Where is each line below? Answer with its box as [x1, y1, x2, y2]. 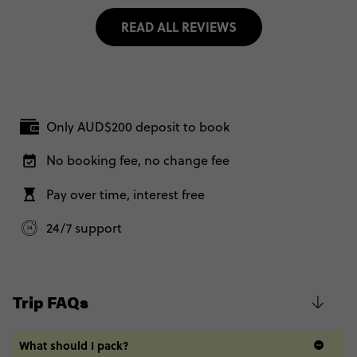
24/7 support [46, 218, 123, 237]
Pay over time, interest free [46, 185, 206, 203]
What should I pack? [19, 336, 129, 353]
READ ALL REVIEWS [120, 18, 237, 37]
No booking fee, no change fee [46, 151, 230, 170]
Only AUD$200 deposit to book [46, 118, 230, 136]
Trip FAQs [13, 289, 88, 313]
